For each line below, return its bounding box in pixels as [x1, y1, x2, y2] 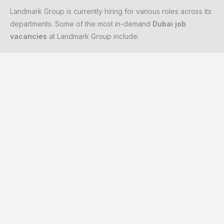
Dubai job [152, 19, 186, 28]
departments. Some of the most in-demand [10, 19, 152, 28]
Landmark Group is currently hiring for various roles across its [10, 7, 211, 16]
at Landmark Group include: [47, 32, 139, 41]
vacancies [10, 32, 47, 41]
